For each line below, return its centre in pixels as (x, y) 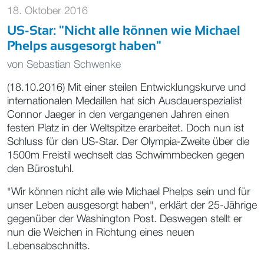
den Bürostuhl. (41, 169)
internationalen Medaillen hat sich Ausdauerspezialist (125, 101)
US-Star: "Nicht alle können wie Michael (124, 30)
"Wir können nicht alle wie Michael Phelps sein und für (129, 192)
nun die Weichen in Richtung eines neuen (101, 232)
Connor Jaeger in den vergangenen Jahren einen (118, 115)
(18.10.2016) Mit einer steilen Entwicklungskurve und (126, 88)
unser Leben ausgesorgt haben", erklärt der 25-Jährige (132, 205)
